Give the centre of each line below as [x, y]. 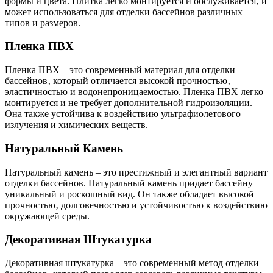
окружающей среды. [47, 216]
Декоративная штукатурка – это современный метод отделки [132, 263]
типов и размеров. [43, 23]
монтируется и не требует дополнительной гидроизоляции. [129, 103]
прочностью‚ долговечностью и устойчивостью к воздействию [136, 205]
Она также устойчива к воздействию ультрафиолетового [123, 114]
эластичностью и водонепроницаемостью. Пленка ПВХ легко [134, 92]
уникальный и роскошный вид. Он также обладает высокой [129, 194]
